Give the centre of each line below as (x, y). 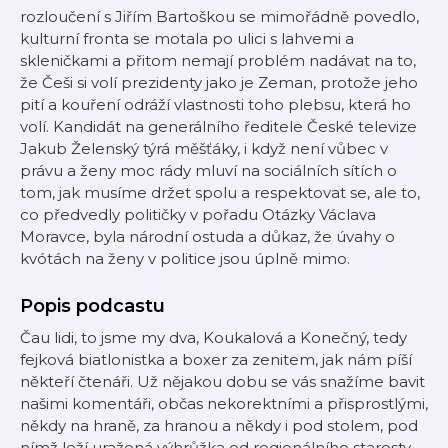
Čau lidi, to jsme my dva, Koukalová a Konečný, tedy (213, 337)
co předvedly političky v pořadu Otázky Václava (198, 214)
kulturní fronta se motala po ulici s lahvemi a (187, 38)
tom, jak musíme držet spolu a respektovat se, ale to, (220, 192)
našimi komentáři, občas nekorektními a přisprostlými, (224, 403)
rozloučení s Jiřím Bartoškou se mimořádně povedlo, (219, 16)
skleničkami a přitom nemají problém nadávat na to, (218, 60)
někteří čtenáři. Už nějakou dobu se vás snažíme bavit (222, 381)
